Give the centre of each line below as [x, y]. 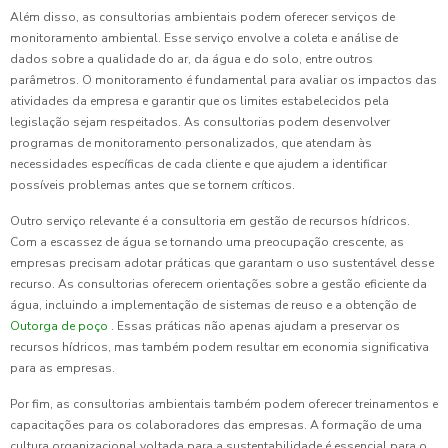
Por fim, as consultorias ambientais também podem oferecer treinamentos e [224, 404]
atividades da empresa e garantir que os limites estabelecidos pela [199, 101]
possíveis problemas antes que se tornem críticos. [152, 185]
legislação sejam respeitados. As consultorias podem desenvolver [200, 122]
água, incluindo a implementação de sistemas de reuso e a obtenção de [213, 305]
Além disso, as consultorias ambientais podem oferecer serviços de [202, 17]
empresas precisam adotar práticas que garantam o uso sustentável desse [222, 263]
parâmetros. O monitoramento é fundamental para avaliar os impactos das [223, 80]
